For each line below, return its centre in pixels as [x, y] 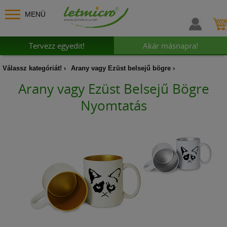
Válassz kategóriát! [32, 68]
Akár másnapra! [171, 46]
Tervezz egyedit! [57, 46]
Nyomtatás [113, 105]
